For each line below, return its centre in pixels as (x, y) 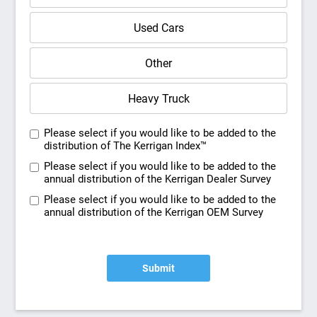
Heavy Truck (158, 98)
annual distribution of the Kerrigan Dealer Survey (158, 179)
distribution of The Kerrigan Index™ (126, 146)
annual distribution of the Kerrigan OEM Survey (154, 212)
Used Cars (158, 28)
